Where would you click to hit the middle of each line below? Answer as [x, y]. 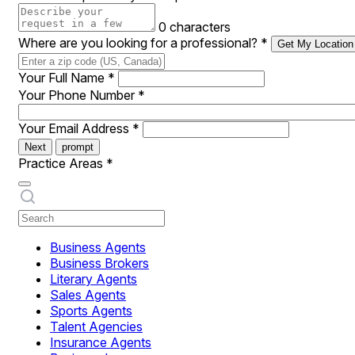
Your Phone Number [78, 95]
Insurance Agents [101, 342]
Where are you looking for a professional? [139, 43]
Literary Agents [94, 279]
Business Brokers [99, 263]
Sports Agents [91, 311]
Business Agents [98, 247]
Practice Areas [62, 163]
